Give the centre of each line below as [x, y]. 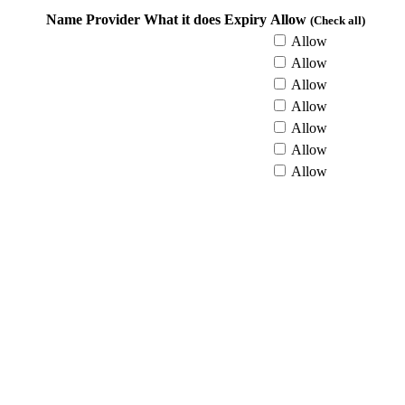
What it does [182, 20]
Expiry [245, 20]
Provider [113, 20]
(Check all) [338, 21]
